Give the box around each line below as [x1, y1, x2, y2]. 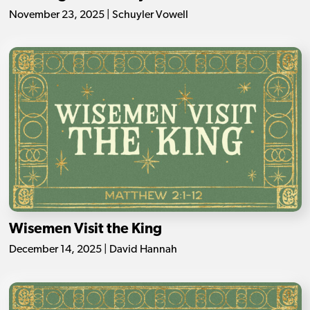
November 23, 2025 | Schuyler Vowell [8, 9, 188, 21]
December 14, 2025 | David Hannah [8, 244, 177, 256]
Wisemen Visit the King [8, 222, 162, 237]
